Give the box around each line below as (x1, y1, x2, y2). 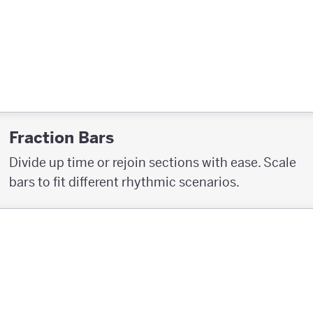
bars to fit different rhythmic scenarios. (9, 174, 240, 191)
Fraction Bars (9, 127, 114, 148)
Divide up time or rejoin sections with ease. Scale (9, 154, 296, 171)
